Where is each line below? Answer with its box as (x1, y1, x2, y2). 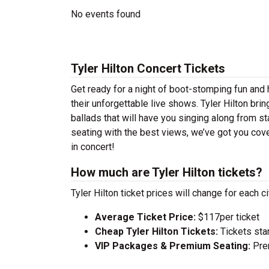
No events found (71, 8, 141, 20)
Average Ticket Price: (95, 211, 198, 223)
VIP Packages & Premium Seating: (95, 240, 250, 252)
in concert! (71, 141, 115, 153)
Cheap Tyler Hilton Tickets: (95, 226, 220, 237)
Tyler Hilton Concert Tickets (71, 61, 225, 76)
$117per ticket (198, 211, 259, 223)
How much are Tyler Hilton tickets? (71, 165, 262, 180)
